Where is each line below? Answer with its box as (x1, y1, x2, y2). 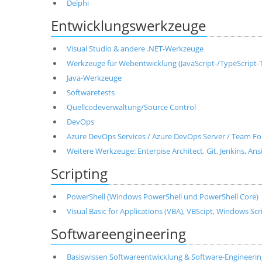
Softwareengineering (51, 224, 186, 243)
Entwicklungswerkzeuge (51, 16, 206, 35)
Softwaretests (66, 87, 115, 98)
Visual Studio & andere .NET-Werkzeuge (66, 43, 204, 54)
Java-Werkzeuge (66, 73, 122, 83)
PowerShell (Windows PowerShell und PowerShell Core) (66, 191, 258, 202)
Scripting (51, 164, 108, 183)
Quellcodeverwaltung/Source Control (66, 102, 196, 112)
